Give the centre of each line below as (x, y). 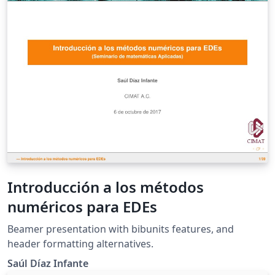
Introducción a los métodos (106, 187)
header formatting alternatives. (80, 244)
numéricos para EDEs (82, 207)
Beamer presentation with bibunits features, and (121, 229)
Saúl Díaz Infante (48, 264)
